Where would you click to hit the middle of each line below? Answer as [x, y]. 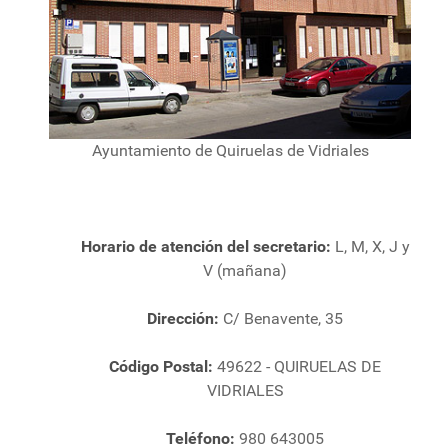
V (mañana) [245, 270]
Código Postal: [163, 366]
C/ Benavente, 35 [283, 318]
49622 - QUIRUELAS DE [299, 366]
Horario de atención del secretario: [207, 246]
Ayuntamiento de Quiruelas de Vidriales [230, 150]
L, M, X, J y [372, 246]
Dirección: [185, 318]
